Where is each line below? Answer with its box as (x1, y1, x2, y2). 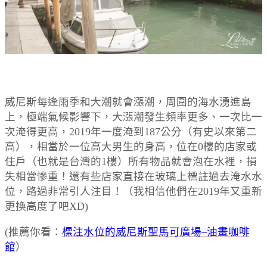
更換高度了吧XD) (5, 200, 88, 213)
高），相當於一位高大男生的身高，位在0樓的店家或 (5, 141, 257, 153)
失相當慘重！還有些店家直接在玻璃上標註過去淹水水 (5, 170, 262, 183)
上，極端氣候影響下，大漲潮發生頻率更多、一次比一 (5, 111, 262, 123)
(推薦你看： (5, 225, 62, 238)
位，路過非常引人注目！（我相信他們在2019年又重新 (5, 185, 262, 198)
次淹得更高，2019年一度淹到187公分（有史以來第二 (5, 126, 257, 138)
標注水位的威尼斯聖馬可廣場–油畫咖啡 (62, 225, 250, 238)
